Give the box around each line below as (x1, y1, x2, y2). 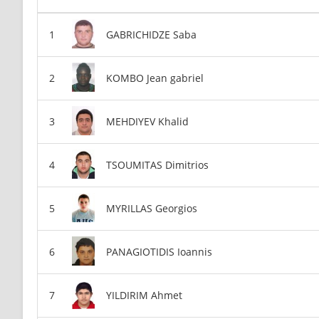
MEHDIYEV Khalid (106, 114, 189, 128)
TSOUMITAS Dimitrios (106, 157, 209, 172)
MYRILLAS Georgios (106, 201, 197, 215)
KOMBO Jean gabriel (106, 70, 204, 85)
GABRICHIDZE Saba (106, 27, 197, 41)
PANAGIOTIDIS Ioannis (106, 244, 212, 258)
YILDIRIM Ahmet (106, 288, 182, 302)
